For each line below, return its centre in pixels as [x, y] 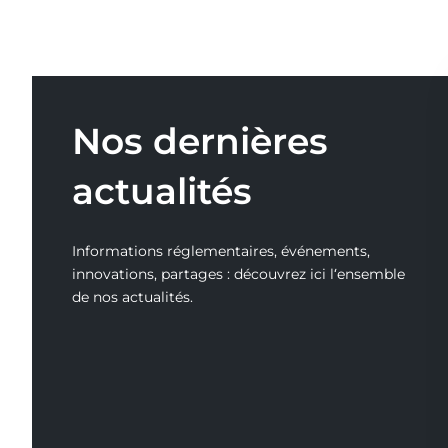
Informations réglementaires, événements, [221, 250]
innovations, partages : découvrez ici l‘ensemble [238, 273]
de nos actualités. [132, 296]
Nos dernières [200, 140]
